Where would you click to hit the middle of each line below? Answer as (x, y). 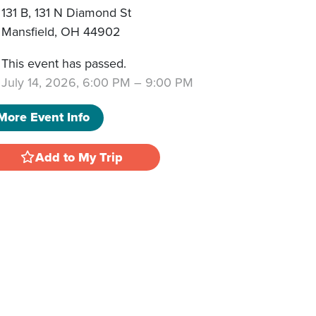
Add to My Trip (79, 157)
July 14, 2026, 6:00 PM (66, 82)
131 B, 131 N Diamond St (67, 12)
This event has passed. (64, 63)
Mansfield (28, 31)
